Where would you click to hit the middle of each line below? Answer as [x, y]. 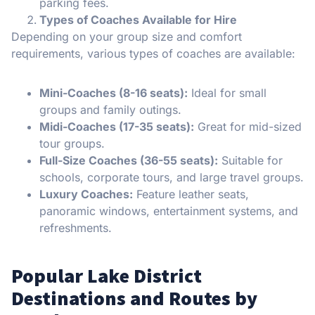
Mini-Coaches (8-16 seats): [114, 92]
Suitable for [250, 160]
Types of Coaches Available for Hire [138, 19]
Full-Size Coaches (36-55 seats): [129, 160]
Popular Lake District [107, 275]
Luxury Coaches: [86, 194]
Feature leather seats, [191, 194]
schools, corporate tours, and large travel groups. [172, 177]
